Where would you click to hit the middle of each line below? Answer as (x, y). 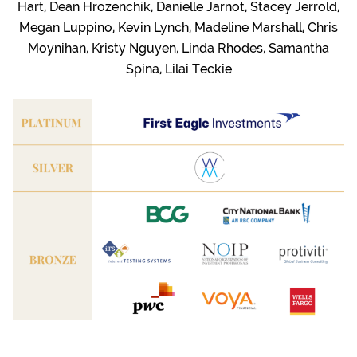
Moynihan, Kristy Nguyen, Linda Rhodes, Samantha (178, 49)
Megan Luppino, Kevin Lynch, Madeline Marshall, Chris (178, 28)
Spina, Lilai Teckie (178, 69)
